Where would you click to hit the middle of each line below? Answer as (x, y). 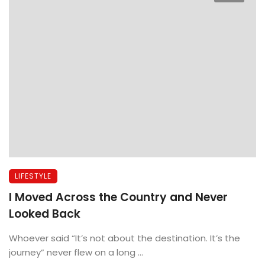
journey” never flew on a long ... (76, 252)
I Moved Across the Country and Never (118, 197)
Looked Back (45, 214)
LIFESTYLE (33, 176)
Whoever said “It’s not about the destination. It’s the (125, 238)
